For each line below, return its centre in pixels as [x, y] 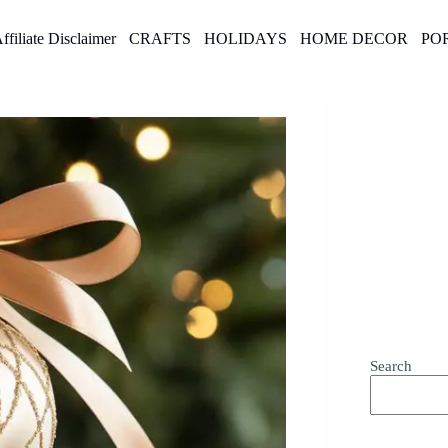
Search [391, 366]
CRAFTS [159, 38]
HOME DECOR [353, 38]
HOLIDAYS [245, 38]
